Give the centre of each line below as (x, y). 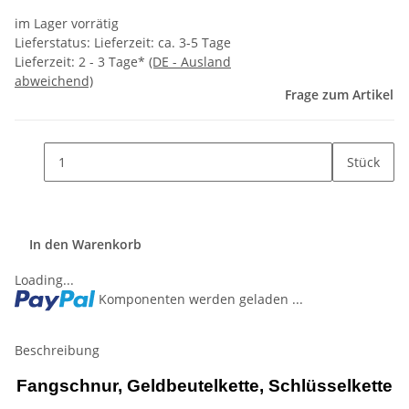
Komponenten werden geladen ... (200, 299)
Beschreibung (57, 351)
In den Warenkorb (87, 245)
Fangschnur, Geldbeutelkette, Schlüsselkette (204, 386)
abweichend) (54, 81)
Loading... (44, 280)
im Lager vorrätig (67, 24)
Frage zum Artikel (339, 95)
